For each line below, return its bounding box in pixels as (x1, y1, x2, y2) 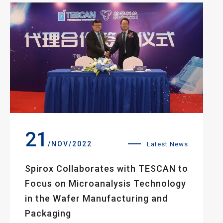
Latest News (147, 140, 188, 148)
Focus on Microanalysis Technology (25, 178, 186, 189)
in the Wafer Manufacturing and (25, 193, 168, 204)
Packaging (25, 208, 71, 219)
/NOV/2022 (48, 139, 92, 148)
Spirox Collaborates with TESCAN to (25, 163, 188, 174)
